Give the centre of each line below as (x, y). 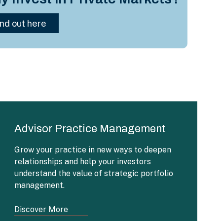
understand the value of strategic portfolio (94, 173)
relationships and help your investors (83, 162)
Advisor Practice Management (90, 129)
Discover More (41, 209)
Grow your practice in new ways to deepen (93, 150)
